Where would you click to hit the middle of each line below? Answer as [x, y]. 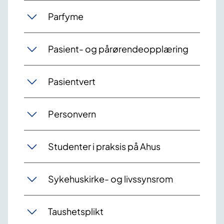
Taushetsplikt [76, 211]
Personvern [72, 114]
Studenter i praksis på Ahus [104, 146]
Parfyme [66, 16]
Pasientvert [72, 81]
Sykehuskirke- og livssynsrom [110, 179]
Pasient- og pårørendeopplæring [118, 49]
